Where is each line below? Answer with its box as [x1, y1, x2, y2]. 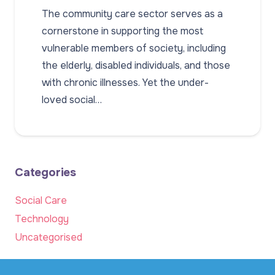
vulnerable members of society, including [42, 41, 226, 55]
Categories [15, 164, 77, 180]
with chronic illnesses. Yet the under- [42, 76, 209, 89]
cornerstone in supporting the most [42, 24, 203, 37]
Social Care [15, 193, 67, 207]
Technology [15, 212, 69, 225]
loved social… [42, 93, 102, 106]
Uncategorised [15, 230, 82, 244]
